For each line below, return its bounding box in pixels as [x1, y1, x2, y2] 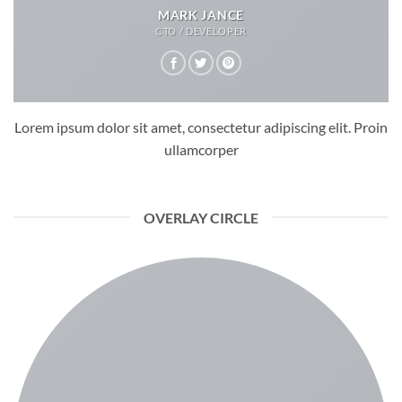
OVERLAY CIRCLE [144, 208, 258, 226]
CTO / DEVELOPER [154, 25, 248, 38]
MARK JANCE [158, 8, 244, 23]
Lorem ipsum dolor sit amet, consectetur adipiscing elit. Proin [14, 118, 388, 136]
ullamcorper [163, 141, 239, 159]
